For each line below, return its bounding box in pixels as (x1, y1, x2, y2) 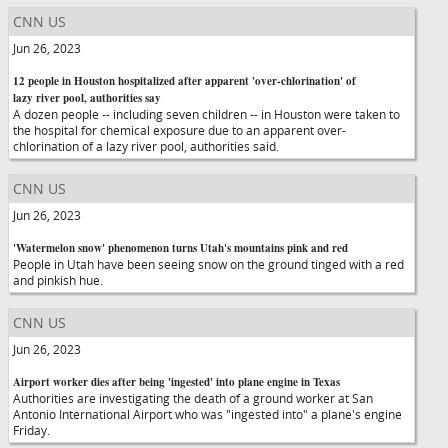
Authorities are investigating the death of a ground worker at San (13, 390, 373, 406)
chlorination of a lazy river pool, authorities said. (13, 138, 279, 154)
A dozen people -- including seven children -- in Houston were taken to (13, 106, 400, 122)
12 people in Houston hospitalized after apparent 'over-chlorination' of (13, 73, 356, 89)
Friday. (13, 422, 50, 438)
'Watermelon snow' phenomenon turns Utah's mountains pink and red (13, 240, 348, 256)
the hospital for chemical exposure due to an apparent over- (13, 122, 346, 138)
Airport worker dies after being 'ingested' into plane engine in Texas (13, 374, 340, 390)
